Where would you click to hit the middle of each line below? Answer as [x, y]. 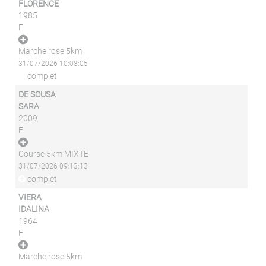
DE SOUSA [37, 94]
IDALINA [34, 209]
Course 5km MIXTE [54, 154]
